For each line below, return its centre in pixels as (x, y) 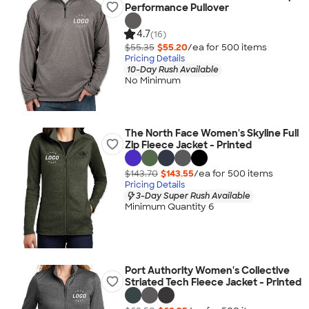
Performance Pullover (177, 8)
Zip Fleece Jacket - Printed (188, 145)
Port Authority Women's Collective (207, 270)
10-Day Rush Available (172, 69)
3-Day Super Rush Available (193, 196)
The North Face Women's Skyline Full (211, 133)
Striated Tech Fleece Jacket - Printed (213, 282)
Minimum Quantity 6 (169, 207)
